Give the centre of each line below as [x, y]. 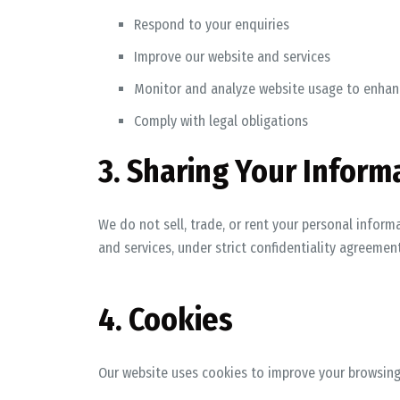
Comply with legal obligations [221, 121]
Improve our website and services [232, 57]
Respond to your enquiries [211, 25]
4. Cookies [165, 320]
